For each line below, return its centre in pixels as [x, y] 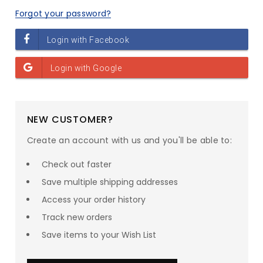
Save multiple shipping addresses [109, 182]
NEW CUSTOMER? [70, 119]
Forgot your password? [63, 14]
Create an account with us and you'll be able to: [129, 140]
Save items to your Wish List [99, 235]
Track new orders [77, 217]
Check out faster [76, 164]
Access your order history [93, 200]
